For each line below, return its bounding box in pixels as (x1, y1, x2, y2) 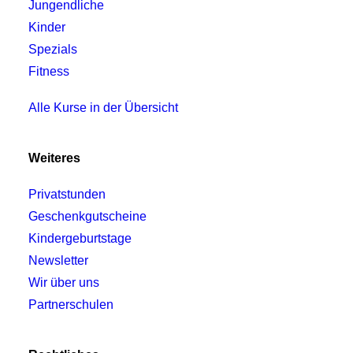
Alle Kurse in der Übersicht (28, 101, 178, 114)
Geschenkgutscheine (28, 210, 147, 223)
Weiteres (28, 151, 80, 165)
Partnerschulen (28, 298, 113, 311)
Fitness (28, 65, 69, 78)
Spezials (28, 43, 77, 56)
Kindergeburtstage (28, 232, 132, 245)
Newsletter (28, 254, 88, 267)
